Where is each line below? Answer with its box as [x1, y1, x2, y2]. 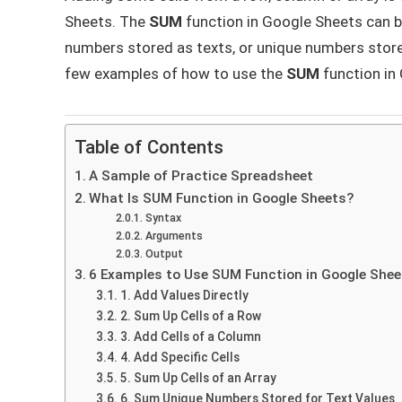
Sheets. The [65, 13, 149, 31]
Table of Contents [74, 135, 223, 158]
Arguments [144, 228, 203, 242]
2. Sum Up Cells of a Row [119, 308, 261, 323]
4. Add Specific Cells [119, 349, 240, 364]
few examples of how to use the [65, 65, 286, 83]
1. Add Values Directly [119, 287, 249, 302]
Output [144, 246, 183, 260]
